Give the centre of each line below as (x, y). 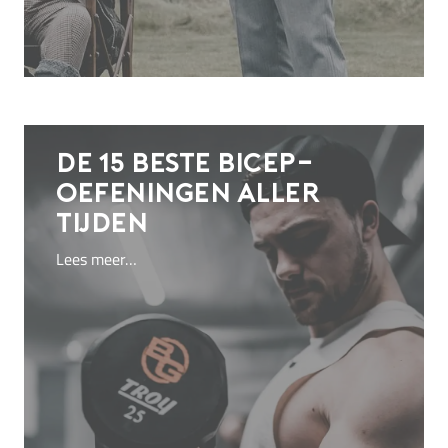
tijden (101, 226)
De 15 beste (136, 166)
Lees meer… (96, 258)
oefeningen (143, 196)
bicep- (265, 166)
